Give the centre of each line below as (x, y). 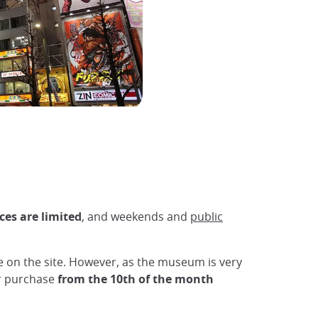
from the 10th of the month (136, 279)
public (207, 216)
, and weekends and (136, 216)
